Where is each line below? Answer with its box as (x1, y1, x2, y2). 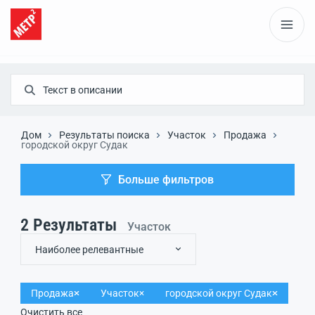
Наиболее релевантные (35, 243, 143, 255)
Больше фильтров (118, 172, 214, 186)
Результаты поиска (59, 129, 150, 141)
